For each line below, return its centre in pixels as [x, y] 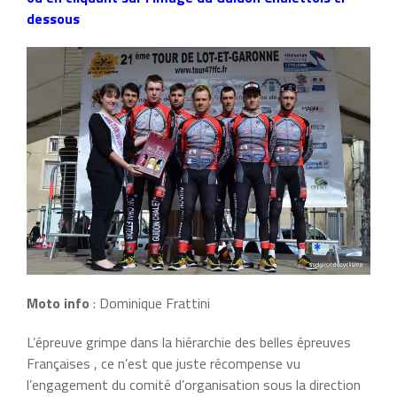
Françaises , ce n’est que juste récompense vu [163, 364]
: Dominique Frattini [150, 304]
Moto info [58, 304]
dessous [53, 19]
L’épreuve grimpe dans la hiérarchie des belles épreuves [189, 343]
